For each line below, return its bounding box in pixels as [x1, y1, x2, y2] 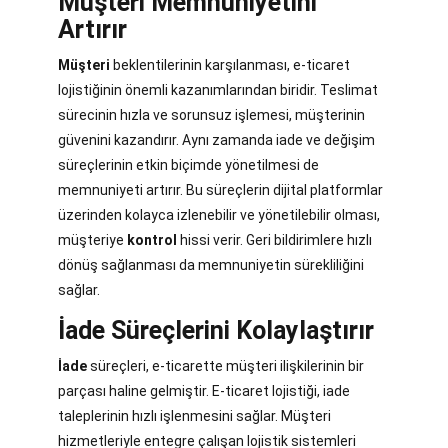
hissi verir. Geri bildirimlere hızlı [177, 232, 372, 249]
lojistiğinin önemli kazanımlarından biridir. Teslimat [58, 82, 378, 99]
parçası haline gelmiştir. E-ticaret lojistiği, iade [58, 383, 350, 400]
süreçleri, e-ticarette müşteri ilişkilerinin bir [87, 358, 364, 375]
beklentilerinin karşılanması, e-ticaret [110, 57, 350, 74]
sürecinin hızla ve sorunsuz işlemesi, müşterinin [58, 107, 365, 124]
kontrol [127, 232, 177, 249]
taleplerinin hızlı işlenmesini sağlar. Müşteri [58, 408, 331, 425]
